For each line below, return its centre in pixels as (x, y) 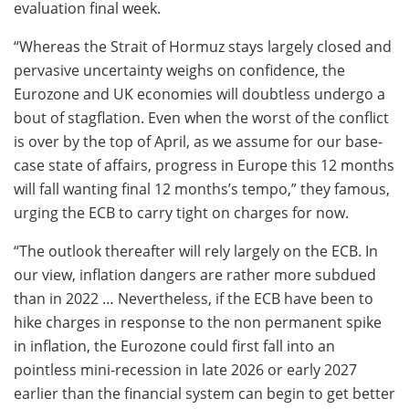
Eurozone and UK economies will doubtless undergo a (199, 94)
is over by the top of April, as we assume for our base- (198, 141)
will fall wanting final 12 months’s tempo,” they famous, (202, 189)
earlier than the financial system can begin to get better (204, 393)
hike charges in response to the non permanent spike (198, 322)
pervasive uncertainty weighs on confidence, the (179, 70)
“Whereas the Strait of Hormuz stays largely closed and (203, 46)
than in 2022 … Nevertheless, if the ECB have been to (194, 298)
